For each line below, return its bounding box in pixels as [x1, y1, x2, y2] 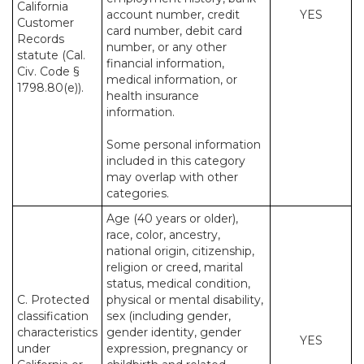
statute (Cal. [17, 48, 85, 63]
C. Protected [17, 292, 89, 307]
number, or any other [106, 40, 227, 54]
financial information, [106, 56, 224, 71]
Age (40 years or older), [106, 211, 238, 226]
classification [17, 309, 89, 323]
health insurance [106, 89, 199, 103]
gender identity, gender [106, 325, 241, 340]
